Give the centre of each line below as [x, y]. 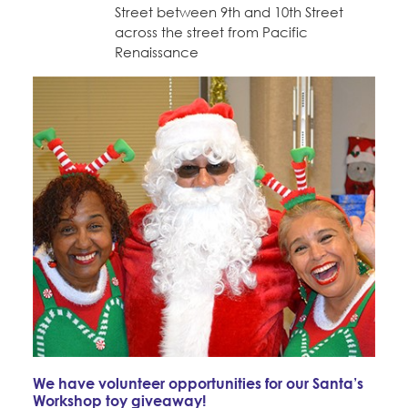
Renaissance [157, 52]
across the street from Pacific [211, 32]
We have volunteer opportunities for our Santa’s [198, 383]
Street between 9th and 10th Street [229, 12]
